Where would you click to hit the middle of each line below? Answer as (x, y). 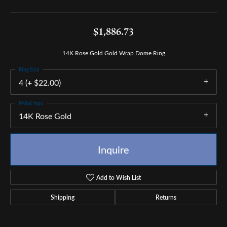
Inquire (113, 149)
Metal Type (31, 103)
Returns (166, 197)
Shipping (63, 197)
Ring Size (29, 69)
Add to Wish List (119, 178)
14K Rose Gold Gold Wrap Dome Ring (113, 53)
